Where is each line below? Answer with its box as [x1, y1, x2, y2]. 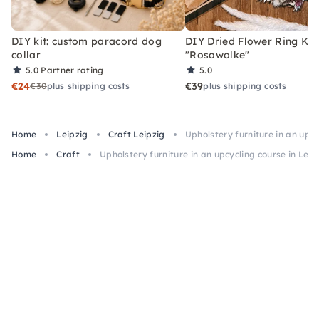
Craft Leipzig [108, 129, 165, 140]
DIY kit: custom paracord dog [11, 35, 162, 48]
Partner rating [41, 65, 104, 75]
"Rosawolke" [185, 48, 250, 61]
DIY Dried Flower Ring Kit [185, 35, 316, 48]
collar [11, 48, 41, 61]
